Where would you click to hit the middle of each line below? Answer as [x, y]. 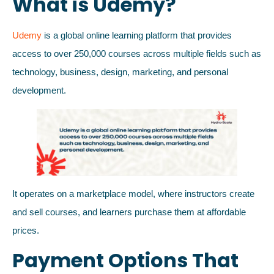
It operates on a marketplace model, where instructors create [133, 194]
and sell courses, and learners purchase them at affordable [129, 212]
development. [39, 90]
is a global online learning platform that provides [137, 35]
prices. [26, 231]
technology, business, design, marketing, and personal [120, 72]
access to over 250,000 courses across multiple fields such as [137, 53]
